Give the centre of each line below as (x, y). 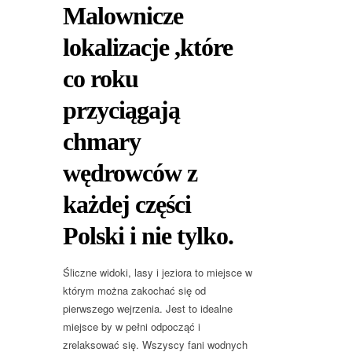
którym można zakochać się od (134, 291)
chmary (102, 142)
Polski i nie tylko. (148, 236)
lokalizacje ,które (148, 48)
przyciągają (121, 110)
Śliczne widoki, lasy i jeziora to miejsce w (158, 273)
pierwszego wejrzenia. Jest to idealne (148, 309)
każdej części (127, 205)
